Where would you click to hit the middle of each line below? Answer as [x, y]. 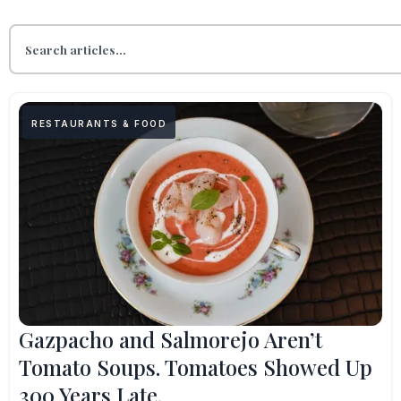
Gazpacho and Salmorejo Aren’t [171, 339]
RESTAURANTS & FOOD [99, 124]
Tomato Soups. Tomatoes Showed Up [196, 367]
